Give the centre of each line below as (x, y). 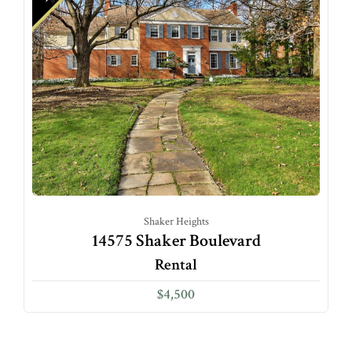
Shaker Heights (176, 222)
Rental (176, 265)
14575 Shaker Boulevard (176, 241)
